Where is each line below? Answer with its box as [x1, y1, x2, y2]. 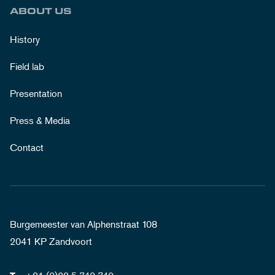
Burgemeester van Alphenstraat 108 [10, 217, 157, 230]
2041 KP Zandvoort [10, 234, 92, 247]
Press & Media [10, 114, 70, 126]
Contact [10, 141, 44, 153]
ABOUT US [10, 4, 72, 17]
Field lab [10, 60, 44, 72]
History [10, 33, 40, 45]
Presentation [10, 87, 62, 99]
